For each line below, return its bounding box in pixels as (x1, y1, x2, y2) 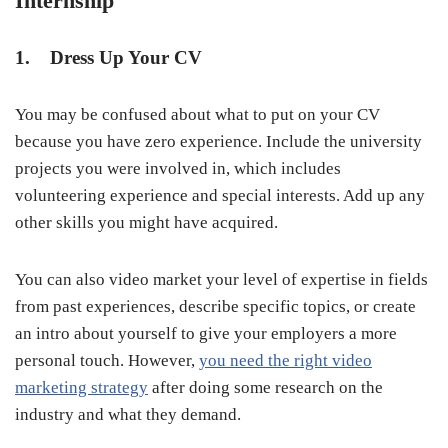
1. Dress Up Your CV (15, 47, 202, 68)
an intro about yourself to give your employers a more (15, 324, 397, 343)
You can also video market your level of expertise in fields (15, 270, 428, 289)
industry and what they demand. (15, 405, 241, 424)
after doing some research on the (148, 378, 383, 397)
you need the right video (199, 351, 372, 370)
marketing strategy (15, 378, 148, 397)
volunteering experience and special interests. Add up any (15, 186, 425, 205)
